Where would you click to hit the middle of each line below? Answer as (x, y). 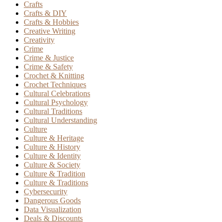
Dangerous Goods (52, 200)
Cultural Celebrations (57, 93)
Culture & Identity (52, 156)
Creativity (39, 40)
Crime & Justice (49, 57)
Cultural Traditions (53, 111)
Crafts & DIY (45, 13)
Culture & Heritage (54, 138)
